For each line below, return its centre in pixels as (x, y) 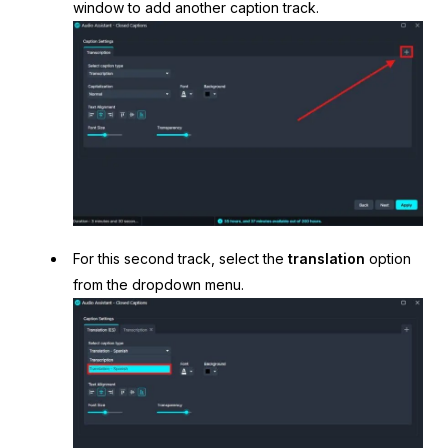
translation (326, 258)
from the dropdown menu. (158, 284)
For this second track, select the (180, 258)
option (387, 258)
